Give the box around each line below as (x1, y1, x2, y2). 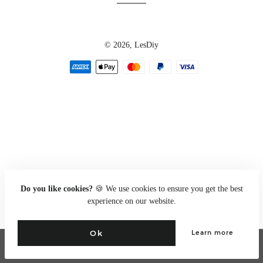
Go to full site (13, 240, 75, 252)
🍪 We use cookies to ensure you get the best (92, 184, 243, 193)
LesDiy (134, 41, 159, 49)
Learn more (191, 228, 234, 237)
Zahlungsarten (131, 62, 178, 70)
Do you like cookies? (20, 184, 93, 193)
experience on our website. (87, 196, 176, 205)
